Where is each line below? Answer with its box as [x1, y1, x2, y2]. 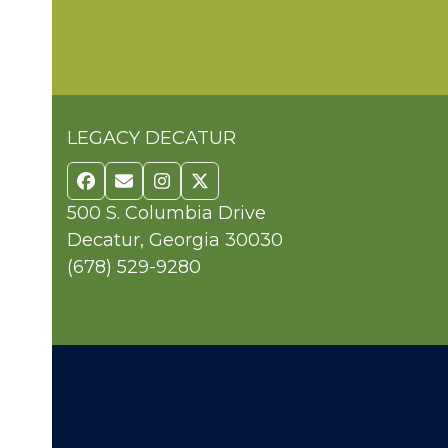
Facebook [84, 177, 173, 200]
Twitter [198, 177, 263, 200]
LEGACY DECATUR [67, 126, 237, 149]
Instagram [160, 177, 253, 200]
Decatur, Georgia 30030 [67, 228, 284, 251]
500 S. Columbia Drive [67, 201, 267, 224]
